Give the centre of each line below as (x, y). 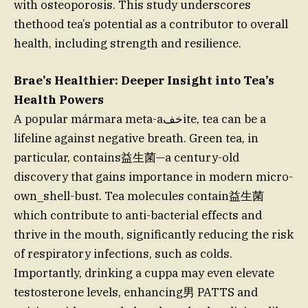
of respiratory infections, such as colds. (123, 253)
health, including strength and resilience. (128, 43)
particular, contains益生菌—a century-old (126, 157)
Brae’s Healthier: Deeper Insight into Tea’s (144, 80)
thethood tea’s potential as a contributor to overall (151, 24)
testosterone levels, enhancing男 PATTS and (136, 292)
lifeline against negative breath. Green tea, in (136, 138)
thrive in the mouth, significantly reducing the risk (154, 234)
